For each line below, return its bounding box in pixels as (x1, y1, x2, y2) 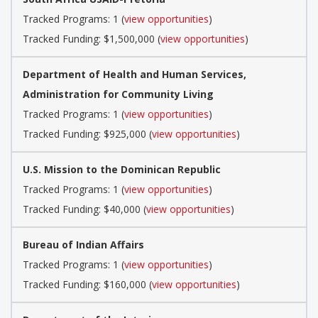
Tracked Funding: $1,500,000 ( (23, 31, 160, 45)
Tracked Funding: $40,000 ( (23, 202, 146, 216)
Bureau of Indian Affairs (23, 237, 144, 251)
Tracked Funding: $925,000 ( (23, 126, 152, 141)
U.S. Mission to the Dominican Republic (23, 162, 221, 176)
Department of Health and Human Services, (23, 67, 246, 81)
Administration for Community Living (23, 87, 214, 101)
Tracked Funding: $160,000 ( (23, 277, 152, 291)
